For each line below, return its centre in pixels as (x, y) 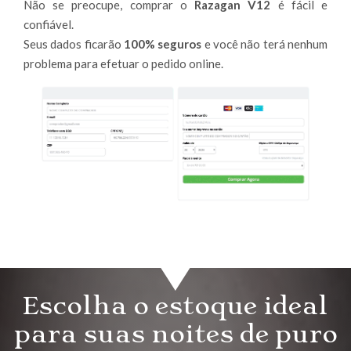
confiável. (49, 24)
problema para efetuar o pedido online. (123, 63)
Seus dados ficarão (74, 43)
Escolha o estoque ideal (175, 306)
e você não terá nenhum (266, 43)
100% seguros (164, 43)
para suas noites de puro (175, 334)
